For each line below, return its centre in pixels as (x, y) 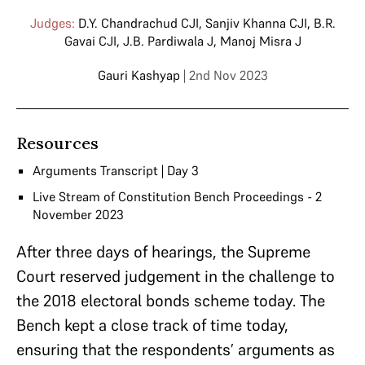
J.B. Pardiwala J (168, 41)
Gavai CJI (90, 41)
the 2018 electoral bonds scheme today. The (171, 301)
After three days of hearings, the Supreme (163, 252)
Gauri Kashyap (139, 75)
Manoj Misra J (260, 41)
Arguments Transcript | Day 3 (116, 170)
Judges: (52, 23)
